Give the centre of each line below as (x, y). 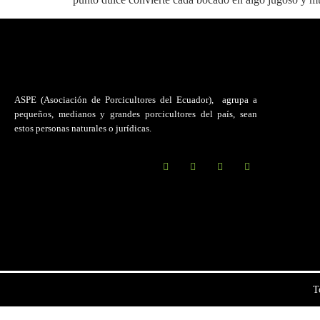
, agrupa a (234, 100)
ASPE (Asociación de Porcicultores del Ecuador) (113, 100)
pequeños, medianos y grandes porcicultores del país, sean (136, 114)
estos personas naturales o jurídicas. (83, 129)
